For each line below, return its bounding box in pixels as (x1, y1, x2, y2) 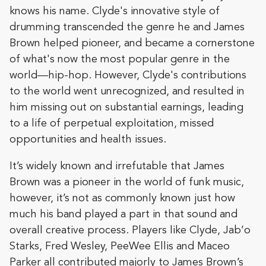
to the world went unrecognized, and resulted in (9, 85, 245, 97)
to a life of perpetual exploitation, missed (9, 118, 214, 129)
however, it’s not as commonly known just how (9, 192, 235, 204)
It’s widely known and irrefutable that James (9, 160, 224, 172)
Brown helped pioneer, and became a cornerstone (9, 37, 255, 49)
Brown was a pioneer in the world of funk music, (9, 176, 244, 188)
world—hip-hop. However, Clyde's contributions (9, 69, 246, 81)
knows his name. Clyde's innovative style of (9, 5, 220, 17)
